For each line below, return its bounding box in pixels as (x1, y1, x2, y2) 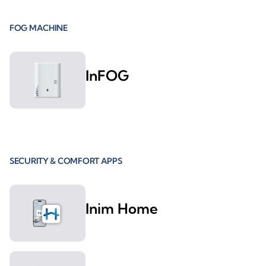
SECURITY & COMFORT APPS (9, 156, 122, 167)
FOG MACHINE (9, 23, 68, 34)
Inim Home (85, 199, 158, 218)
